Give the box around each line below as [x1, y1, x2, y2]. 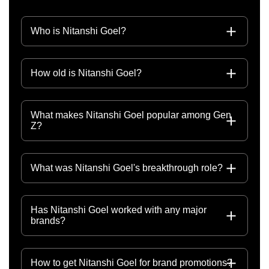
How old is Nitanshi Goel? [31, 68, 142, 79]
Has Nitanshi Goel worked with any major [31, 205, 207, 216]
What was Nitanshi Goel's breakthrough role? [31, 163, 223, 174]
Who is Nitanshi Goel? [31, 26, 126, 37]
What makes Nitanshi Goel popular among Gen [31, 110, 231, 121]
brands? [31, 216, 65, 226]
